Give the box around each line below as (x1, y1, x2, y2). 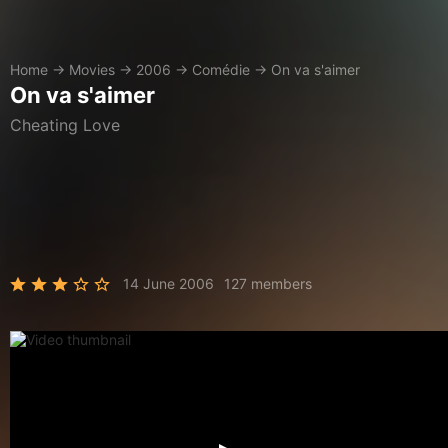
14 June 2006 (123, 275, 214, 292)
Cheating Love (10, 115, 120, 135)
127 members (224, 275, 312, 292)
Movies (69, 61, 115, 78)
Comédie (192, 61, 250, 78)
